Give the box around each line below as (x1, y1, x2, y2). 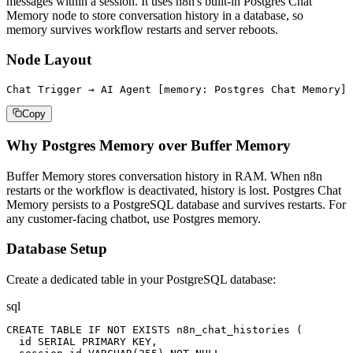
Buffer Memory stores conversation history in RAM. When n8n (6, 169, 322, 183)
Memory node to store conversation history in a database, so (6, 8, 303, 22)
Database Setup (6, 240, 107, 258)
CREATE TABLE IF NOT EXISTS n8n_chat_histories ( (6, 324, 303, 336)
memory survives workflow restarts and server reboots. (6, 22, 278, 36)
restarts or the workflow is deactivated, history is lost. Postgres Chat (6, 183, 341, 197)
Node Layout (6, 51, 91, 69)
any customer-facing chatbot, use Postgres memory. (6, 211, 261, 225)
